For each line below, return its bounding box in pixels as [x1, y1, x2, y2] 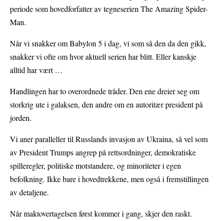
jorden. [10, 112, 32, 123]
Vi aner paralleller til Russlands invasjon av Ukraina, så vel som [10, 134, 208, 145]
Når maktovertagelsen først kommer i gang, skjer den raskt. [10, 208, 192, 219]
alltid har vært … [10, 65, 63, 75]
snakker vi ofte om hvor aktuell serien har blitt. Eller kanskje [10, 51, 196, 62]
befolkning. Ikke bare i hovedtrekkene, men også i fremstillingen [10, 174, 209, 184]
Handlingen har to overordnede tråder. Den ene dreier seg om [10, 86, 199, 97]
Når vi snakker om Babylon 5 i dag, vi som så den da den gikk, [10, 38, 206, 49]
